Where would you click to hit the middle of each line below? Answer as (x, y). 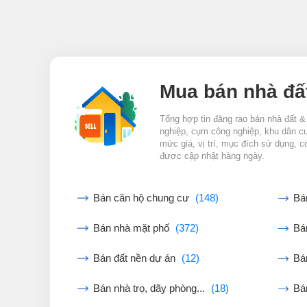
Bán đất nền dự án (136, 258)
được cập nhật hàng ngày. (212, 156)
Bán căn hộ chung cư (143, 198)
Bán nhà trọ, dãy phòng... (150, 288)
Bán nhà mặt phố (133, 228)
